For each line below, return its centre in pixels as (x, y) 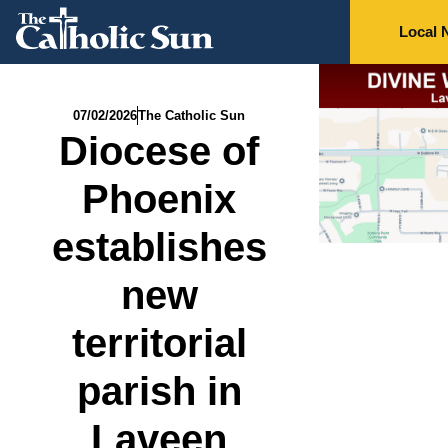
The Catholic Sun (192, 115)
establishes (159, 247)
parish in (159, 391)
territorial (159, 343)
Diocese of (159, 151)
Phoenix (159, 199)
